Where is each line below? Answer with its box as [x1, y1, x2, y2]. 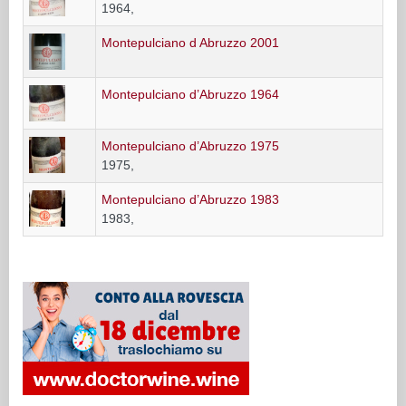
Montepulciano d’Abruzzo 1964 [101, 86, 279, 101]
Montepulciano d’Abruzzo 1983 [101, 191, 279, 207]
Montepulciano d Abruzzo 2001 [101, 34, 279, 50]
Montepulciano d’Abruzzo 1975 [101, 138, 279, 153]
